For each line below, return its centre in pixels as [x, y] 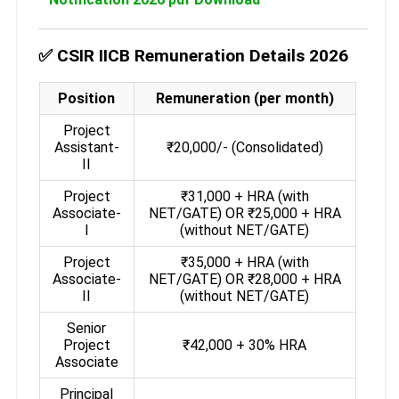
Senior [87, 328]
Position [87, 98]
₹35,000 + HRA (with [244, 262]
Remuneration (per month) [244, 98]
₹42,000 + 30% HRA [245, 345]
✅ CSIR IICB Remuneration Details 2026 [193, 55]
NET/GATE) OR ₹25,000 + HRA [244, 213]
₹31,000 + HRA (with [244, 196]
